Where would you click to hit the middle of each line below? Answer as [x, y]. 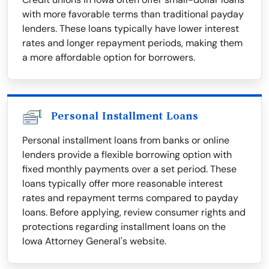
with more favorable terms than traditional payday [133, 14]
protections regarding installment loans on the [124, 227]
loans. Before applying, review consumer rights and [134, 213]
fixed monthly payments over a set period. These [129, 169]
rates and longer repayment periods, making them [132, 43]
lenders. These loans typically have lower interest [131, 29]
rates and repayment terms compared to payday [130, 198]
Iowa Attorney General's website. [94, 241]
